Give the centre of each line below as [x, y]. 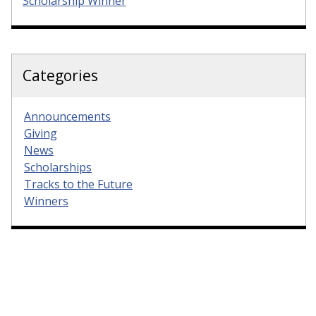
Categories [60, 75]
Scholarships [58, 167]
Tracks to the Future [78, 184]
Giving [41, 133]
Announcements [67, 116]
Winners [46, 201]
